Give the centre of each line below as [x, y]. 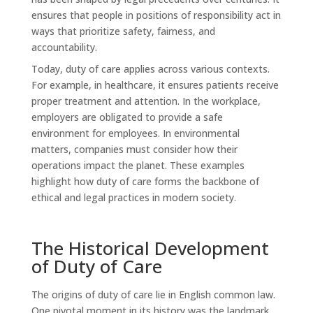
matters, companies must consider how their [134, 149]
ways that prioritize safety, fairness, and [123, 31]
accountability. [64, 47]
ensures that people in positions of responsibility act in [156, 15]
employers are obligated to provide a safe [127, 117]
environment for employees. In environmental [135, 133]
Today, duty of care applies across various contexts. [150, 68]
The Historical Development [150, 248]
